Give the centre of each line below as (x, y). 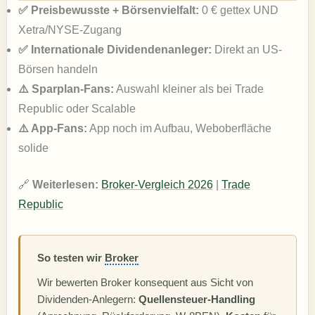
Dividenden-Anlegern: (88, 299)
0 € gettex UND (238, 11)
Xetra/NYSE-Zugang (70, 30)
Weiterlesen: (65, 185)
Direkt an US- (246, 50)
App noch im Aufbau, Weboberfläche (179, 129)
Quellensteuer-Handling (197, 299)
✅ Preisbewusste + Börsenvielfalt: (108, 11)
